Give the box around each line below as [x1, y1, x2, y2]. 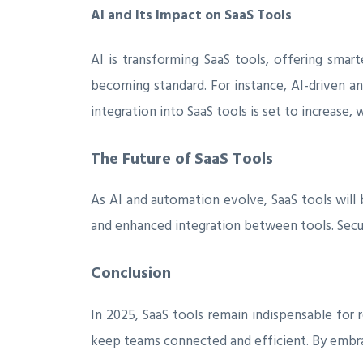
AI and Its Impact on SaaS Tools [91, 4, 292, 28]
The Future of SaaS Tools [91, 145, 273, 172]
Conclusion [91, 259, 171, 286]
